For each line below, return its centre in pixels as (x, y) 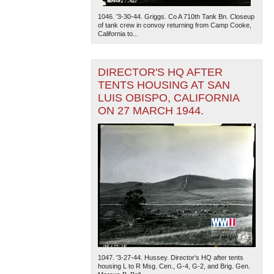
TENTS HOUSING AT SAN (164, 85)
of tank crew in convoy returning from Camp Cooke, (174, 25)
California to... (118, 34)
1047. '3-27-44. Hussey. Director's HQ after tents (170, 257)
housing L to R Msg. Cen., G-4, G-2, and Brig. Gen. (174, 266)
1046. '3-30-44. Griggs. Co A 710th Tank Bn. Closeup (176, 17)
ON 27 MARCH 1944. (150, 111)
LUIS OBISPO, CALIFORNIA (168, 98)
